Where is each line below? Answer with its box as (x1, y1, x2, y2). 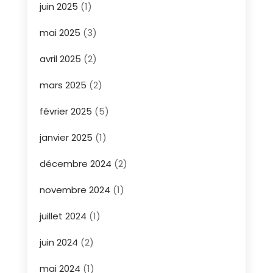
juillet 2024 (39, 209, 87, 222)
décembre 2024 (39, 157, 112, 170)
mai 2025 (39, 26, 80, 39)
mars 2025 (39, 78, 87, 91)
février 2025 (39, 104, 92, 118)
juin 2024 (39, 235, 78, 249)
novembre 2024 (39, 183, 110, 196)
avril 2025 (39, 52, 81, 65)
